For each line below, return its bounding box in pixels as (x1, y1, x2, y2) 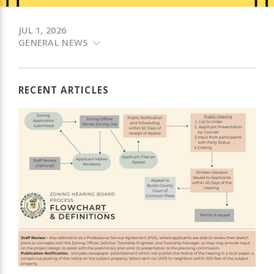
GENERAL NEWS (18, 37, 91, 49)
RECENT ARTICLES (18, 84, 109, 97)
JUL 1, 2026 (18, 24, 67, 37)
